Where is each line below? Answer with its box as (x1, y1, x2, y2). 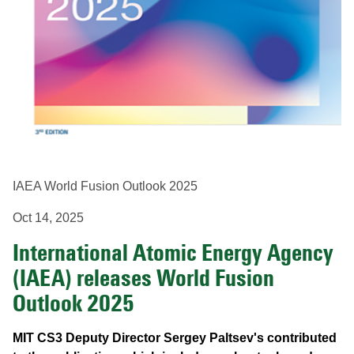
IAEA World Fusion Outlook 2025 (13, 179, 198, 193)
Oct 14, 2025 (13, 211, 84, 224)
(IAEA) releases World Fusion (13, 263, 274, 293)
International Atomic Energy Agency (13, 238, 333, 268)
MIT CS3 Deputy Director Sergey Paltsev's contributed (13, 331, 337, 345)
